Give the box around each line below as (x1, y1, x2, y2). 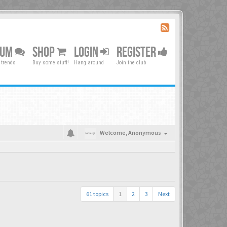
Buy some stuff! (32, 59, 69, 66)
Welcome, (100, 129, 128, 136)
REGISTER (117, 44, 158, 61)
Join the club (117, 59, 146, 66)
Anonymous (128, 129, 161, 136)
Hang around (74, 59, 104, 66)
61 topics (86, 190, 108, 198)
